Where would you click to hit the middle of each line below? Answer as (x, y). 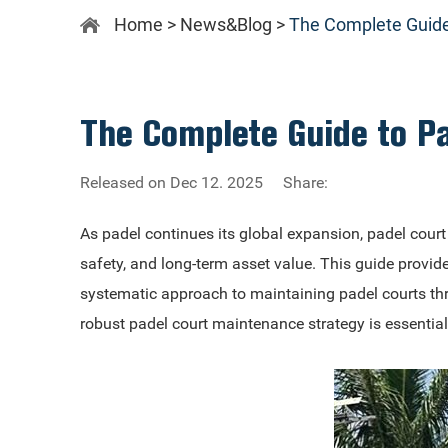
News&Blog (226, 24)
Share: (305, 182)
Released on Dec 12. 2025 (171, 182)
